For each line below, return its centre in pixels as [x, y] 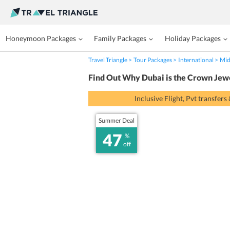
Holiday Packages [193, 38]
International [196, 60]
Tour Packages [153, 60]
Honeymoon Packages [41, 38]
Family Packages [120, 38]
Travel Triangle [108, 60]
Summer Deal [117, 120]
